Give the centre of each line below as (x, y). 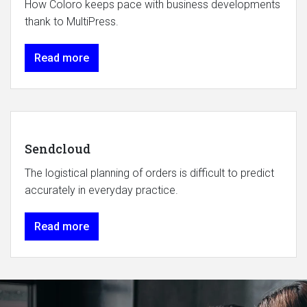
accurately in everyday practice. (101, 191)
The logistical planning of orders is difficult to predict (149, 173)
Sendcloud (58, 149)
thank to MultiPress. (72, 22)
